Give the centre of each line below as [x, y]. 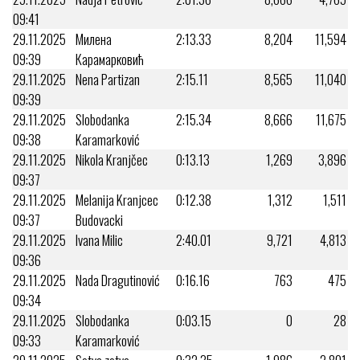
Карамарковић [110, 59]
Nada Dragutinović [118, 280]
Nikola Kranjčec [112, 159]
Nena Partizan [108, 79]
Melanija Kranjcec [117, 199]
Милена [94, 39]
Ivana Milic [99, 239]
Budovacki [99, 219]
